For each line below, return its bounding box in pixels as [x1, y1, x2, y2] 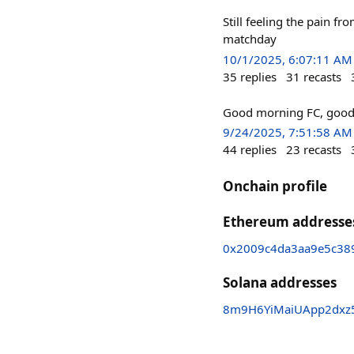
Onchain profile [223, 176, 327, 195]
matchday [223, 31, 277, 47]
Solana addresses [223, 273, 337, 292]
